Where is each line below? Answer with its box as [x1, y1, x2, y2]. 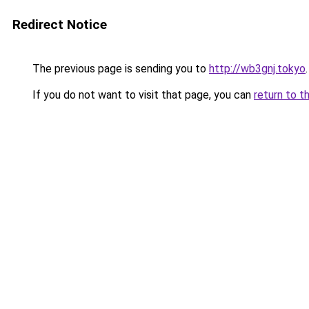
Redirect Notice [12, 17, 107, 32]
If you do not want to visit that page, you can [30, 88, 254, 101]
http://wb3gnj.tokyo [209, 62, 306, 75]
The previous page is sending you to [30, 62, 209, 75]
